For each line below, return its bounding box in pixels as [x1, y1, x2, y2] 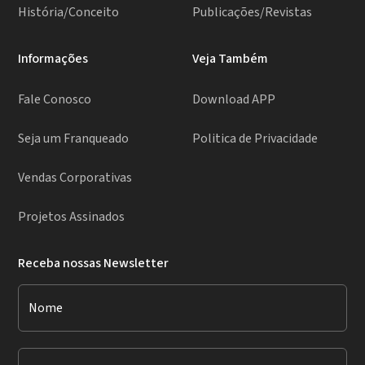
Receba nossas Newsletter [18, 254, 169, 273]
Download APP [192, 90, 275, 109]
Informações [18, 50, 89, 68]
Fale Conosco [18, 90, 92, 109]
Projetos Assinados [18, 208, 125, 226]
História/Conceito [18, 3, 120, 22]
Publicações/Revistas [192, 3, 312, 22]
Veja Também [192, 50, 268, 68]
